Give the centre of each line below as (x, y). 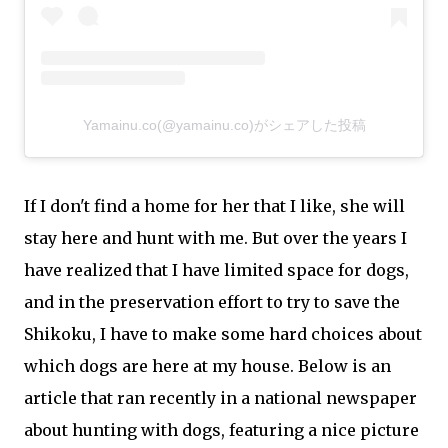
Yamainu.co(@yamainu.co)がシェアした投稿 (224, 125)
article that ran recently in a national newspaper (220, 398)
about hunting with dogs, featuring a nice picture (221, 430)
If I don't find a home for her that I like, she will (214, 206)
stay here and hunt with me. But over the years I (215, 238)
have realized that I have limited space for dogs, (216, 270)
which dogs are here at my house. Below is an (207, 366)
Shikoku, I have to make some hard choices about (223, 334)
